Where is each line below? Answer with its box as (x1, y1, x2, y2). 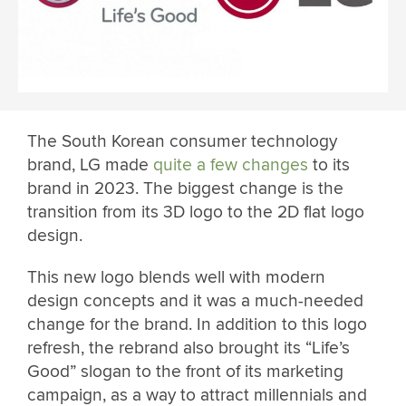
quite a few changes (153, 154, 308, 177)
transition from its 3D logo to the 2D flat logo (27, 201, 364, 224)
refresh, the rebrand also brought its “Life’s (27, 336, 350, 359)
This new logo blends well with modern (27, 266, 325, 288)
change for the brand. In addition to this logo (27, 313, 367, 335)
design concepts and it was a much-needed (27, 289, 363, 312)
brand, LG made (27, 154, 153, 177)
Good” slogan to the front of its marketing (27, 360, 343, 382)
